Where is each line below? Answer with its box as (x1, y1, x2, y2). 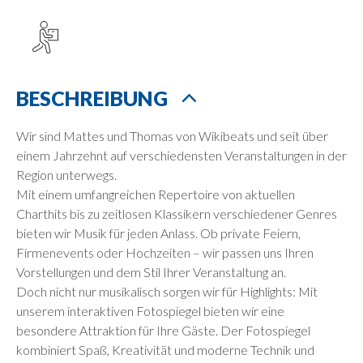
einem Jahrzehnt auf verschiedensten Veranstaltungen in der (16, 147, 347, 163)
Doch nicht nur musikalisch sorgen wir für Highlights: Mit (16, 283, 318, 299)
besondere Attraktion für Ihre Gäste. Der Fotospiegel (16, 322, 310, 338)
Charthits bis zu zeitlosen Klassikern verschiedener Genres (16, 205, 337, 221)
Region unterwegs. (16, 166, 117, 182)
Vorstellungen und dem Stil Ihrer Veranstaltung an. (16, 263, 286, 280)
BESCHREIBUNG (16, 85, 168, 110)
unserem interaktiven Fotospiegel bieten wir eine (16, 302, 284, 318)
